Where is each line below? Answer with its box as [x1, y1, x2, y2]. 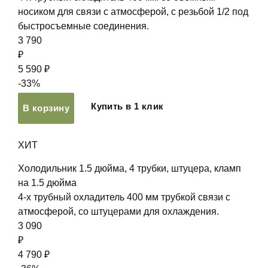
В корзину [23, 103, 70, 113]
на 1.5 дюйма [18, 178, 77, 188]
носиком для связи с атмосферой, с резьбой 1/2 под [18, 7, 248, 17]
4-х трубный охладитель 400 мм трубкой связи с [18, 192, 230, 202]
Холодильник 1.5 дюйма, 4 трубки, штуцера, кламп [18, 163, 241, 173]
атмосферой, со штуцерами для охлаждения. [18, 206, 221, 217]
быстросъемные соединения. [18, 21, 149, 31]
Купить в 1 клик [91, 101, 164, 111]
